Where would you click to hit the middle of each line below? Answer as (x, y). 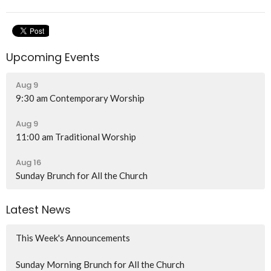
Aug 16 (28, 162)
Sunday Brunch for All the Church (82, 175)
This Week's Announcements (73, 238)
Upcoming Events (53, 57)
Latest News (38, 209)
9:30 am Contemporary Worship (80, 98)
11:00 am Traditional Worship (76, 136)
